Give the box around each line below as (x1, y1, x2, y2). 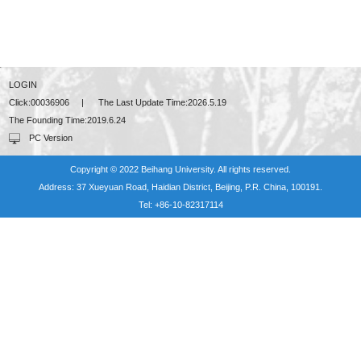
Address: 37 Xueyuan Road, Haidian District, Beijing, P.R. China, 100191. (39, 181, 322, 192)
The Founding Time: (9, 115, 88, 126)
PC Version (29, 133, 73, 143)
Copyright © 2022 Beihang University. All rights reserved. (70, 164, 291, 174)
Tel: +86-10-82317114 (138, 199, 223, 210)
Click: (9, 98, 31, 108)
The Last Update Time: (96, 98, 189, 108)
